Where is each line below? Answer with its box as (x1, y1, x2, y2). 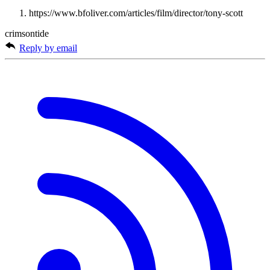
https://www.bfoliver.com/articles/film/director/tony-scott (29, 8, 243, 19)
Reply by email (19, 43, 77, 54)
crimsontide (5, 28, 49, 39)
